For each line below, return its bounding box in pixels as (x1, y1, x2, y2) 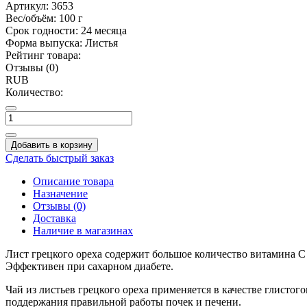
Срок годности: (5, 24, 78, 36)
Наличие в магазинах (33, 224, 133, 236)
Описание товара (33, 175, 114, 187)
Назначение (33, 187, 88, 199)
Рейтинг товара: (5, 49, 81, 61)
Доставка (33, 212, 76, 224)
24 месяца (81, 24, 127, 36)
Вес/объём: (5, 12, 56, 24)
